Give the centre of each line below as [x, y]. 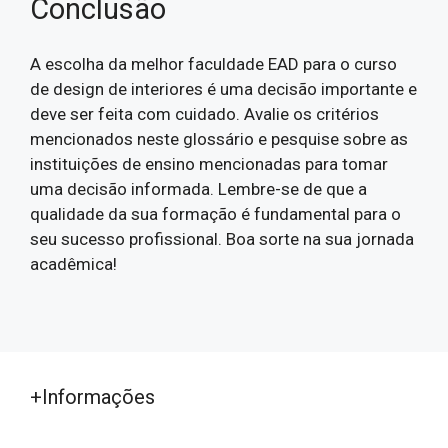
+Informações [92, 397]
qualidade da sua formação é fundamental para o [215, 213]
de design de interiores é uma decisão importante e [223, 88]
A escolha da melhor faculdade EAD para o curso [213, 63]
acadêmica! [73, 263]
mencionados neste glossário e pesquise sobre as [219, 138]
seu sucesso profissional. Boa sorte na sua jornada [222, 238]
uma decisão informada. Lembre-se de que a [198, 188]
